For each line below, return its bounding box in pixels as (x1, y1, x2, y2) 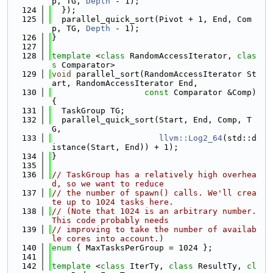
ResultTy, (198, 261, 247, 271)
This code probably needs (52, 216, 169, 225)
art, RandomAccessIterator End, (52, 79, 198, 88)
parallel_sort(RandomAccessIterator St (71, 69, 257, 79)
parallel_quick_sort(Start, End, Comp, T (52, 115, 252, 124)
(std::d (222, 133, 257, 143)
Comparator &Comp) (169, 88, 257, 97)
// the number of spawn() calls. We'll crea (52, 188, 257, 197)
